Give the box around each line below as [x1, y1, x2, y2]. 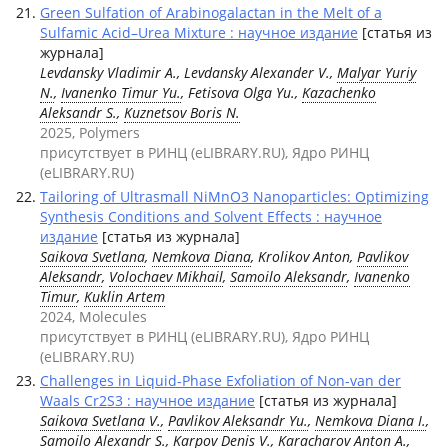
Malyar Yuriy [337, 63, 416, 82]
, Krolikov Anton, [251, 247, 357, 266]
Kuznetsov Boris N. [124, 103, 240, 122]
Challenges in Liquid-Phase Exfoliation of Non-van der [40, 371, 401, 390]
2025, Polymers [40, 123, 140, 142]
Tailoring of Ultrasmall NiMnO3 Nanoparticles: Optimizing [40, 187, 429, 206]
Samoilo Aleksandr [230, 267, 347, 286]
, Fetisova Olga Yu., [181, 83, 302, 102]
